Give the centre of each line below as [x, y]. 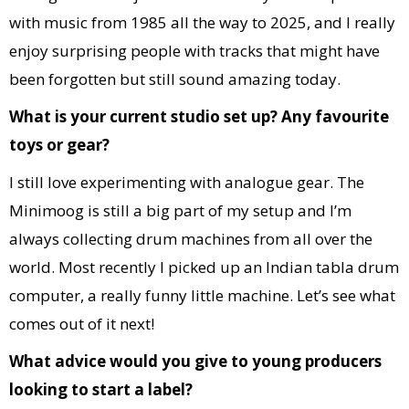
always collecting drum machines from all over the [191, 239]
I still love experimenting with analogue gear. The [187, 182]
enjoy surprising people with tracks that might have [194, 51]
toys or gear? [59, 145]
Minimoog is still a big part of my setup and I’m [180, 210]
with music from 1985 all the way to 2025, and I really [202, 22]
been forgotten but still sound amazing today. [175, 79]
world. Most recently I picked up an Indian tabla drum [204, 267]
